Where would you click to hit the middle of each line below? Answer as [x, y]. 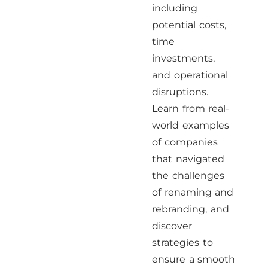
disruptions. [180, 92]
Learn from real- [191, 109]
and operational [190, 75]
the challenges [188, 176]
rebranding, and [191, 209]
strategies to [182, 243]
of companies [185, 142]
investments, [184, 58]
